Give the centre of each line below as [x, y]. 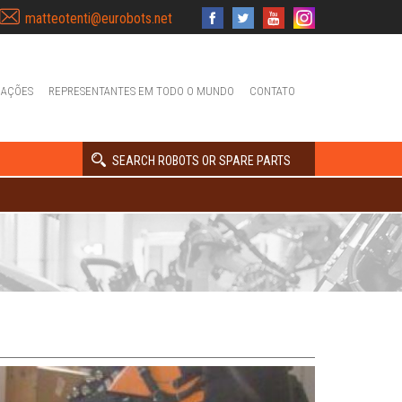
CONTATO [272, 91]
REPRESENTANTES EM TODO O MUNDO [141, 91]
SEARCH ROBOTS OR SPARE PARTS [201, 161]
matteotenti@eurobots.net [99, 18]
